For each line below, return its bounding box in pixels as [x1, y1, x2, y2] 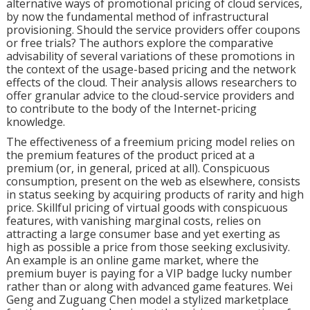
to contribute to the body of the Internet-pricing [6, 101, 257, 116]
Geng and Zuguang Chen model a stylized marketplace [6, 292, 289, 307]
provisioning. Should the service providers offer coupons [6, 22, 300, 37]
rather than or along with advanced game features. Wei [6, 279, 293, 294]
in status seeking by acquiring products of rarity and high [6, 187, 304, 202]
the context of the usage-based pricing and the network [6, 62, 296, 77]
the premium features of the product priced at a [6, 147, 255, 163]
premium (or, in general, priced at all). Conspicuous [6, 161, 270, 176]
